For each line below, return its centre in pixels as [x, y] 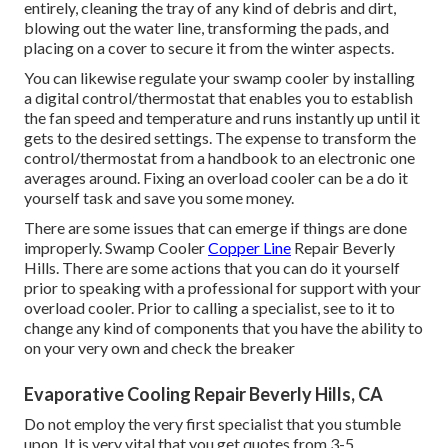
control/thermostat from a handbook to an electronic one [219, 158]
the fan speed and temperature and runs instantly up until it [222, 118]
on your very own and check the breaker [159, 348]
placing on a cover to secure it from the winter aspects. [209, 48]
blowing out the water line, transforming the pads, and [206, 28]
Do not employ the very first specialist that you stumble [212, 424]
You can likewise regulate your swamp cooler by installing [219, 78]
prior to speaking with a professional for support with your [222, 288]
